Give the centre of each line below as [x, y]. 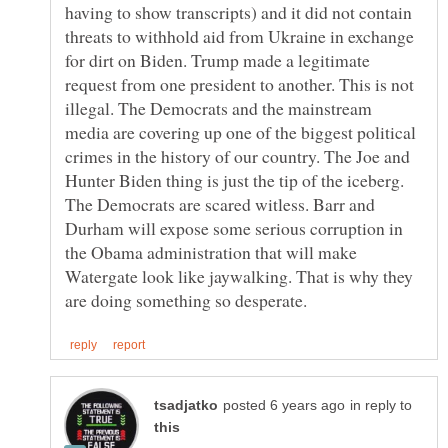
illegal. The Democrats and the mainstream [218, 108]
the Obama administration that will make [211, 252]
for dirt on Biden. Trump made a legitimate [217, 60]
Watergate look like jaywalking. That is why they [239, 276]
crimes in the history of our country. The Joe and [237, 156]
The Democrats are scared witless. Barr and [220, 204]
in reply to [381, 406]
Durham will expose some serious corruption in [234, 228]
